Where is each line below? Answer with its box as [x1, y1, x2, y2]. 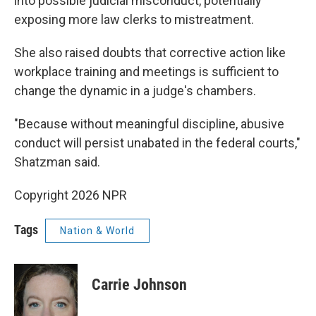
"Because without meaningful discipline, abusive [14, 116, 284, 131]
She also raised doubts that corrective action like [14, 45, 286, 60]
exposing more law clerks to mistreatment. [14, 12, 254, 27]
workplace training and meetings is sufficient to [14, 64, 279, 79]
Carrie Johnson [92, 276, 187, 293]
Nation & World [60, 225, 135, 236]
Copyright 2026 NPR [14, 188, 127, 202]
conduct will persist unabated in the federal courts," [14, 135, 300, 150]
